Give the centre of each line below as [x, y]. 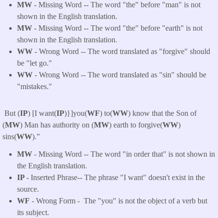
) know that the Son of [162, 113]
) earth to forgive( [136, 125]
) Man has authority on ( [57, 125]
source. [28, 189]
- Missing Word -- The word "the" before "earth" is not [117, 28]
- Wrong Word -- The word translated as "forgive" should [121, 52]
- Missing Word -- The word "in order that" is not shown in [124, 154]
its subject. [33, 213]
